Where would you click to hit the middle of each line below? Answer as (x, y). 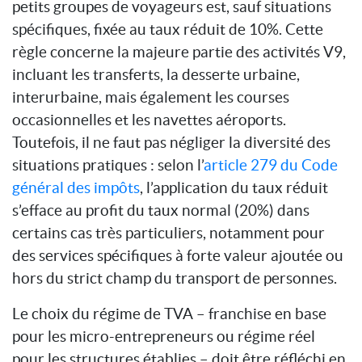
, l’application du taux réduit (234, 187)
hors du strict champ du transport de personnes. (175, 278)
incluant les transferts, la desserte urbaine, (156, 74)
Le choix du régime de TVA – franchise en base (169, 313)
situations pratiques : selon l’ (108, 164)
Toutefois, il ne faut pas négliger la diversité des (171, 142)
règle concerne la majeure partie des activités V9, (179, 51)
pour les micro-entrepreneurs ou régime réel (164, 336)
